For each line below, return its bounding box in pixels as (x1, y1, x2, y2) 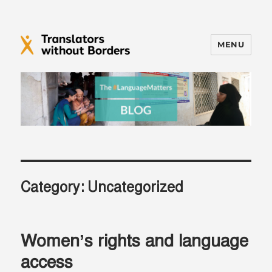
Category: (21, 178, 88, 197)
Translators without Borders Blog (21, 63, 265, 80)
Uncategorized (87, 178, 183, 197)
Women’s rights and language (21, 230, 249, 252)
